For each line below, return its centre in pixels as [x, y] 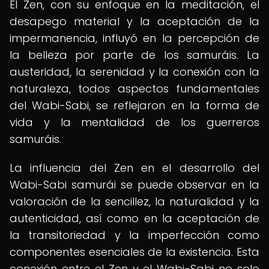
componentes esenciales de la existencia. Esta [134, 252]
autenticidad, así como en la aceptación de [134, 218]
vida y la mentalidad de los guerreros [134, 122]
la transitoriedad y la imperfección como [134, 235]
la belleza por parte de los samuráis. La [134, 55]
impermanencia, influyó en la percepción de [134, 38]
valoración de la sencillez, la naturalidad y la [134, 201]
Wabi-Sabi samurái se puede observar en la [134, 185]
